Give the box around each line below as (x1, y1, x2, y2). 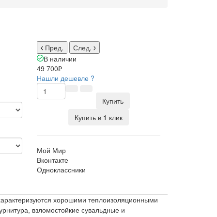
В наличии (44, 54, 77, 63)
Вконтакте (37, 155, 68, 165)
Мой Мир (37, 145, 66, 155)
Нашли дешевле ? (37, 73, 94, 83)
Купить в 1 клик (75, 112, 123, 122)
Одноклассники (37, 165, 86, 174)
